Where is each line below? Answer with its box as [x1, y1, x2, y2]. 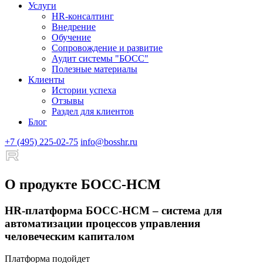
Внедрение [52, 21, 96, 32]
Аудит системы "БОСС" [52, 53, 149, 63]
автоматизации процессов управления [5, 217, 200, 230]
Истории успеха [52, 85, 116, 95]
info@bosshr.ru [80, 136, 137, 147]
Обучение [52, 32, 91, 42]
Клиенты [28, 74, 65, 85]
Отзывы [52, 95, 84, 106]
